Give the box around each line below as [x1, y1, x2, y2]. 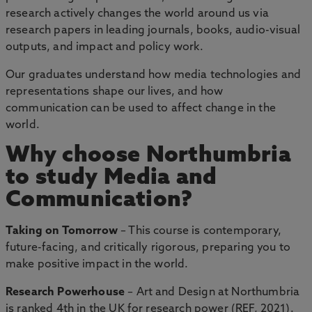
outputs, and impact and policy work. [6, 42, 203, 53]
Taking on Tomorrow [6, 226, 118, 237]
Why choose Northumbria [6, 145, 292, 167]
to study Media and [6, 167, 217, 189]
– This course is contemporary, [117, 226, 281, 237]
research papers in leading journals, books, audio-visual [6, 25, 300, 36]
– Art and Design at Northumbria [125, 287, 300, 298]
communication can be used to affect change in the [6, 103, 276, 114]
